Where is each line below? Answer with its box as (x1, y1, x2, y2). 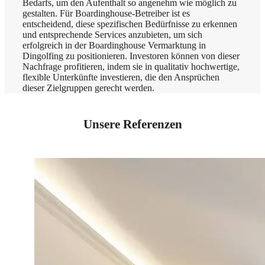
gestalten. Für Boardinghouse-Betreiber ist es (22, 8, 190, 19)
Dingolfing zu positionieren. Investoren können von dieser (22, 51, 240, 62)
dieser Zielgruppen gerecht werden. (22, 83, 154, 93)
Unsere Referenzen (83, 117, 182, 132)
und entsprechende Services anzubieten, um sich (22, 30, 202, 40)
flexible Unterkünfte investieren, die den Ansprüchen (22, 72, 219, 83)
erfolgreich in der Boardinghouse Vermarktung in (22, 40, 206, 51)
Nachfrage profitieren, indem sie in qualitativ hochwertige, (22, 62, 240, 72)
